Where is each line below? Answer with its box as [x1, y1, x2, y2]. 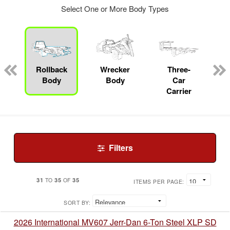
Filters [108, 142, 133, 154]
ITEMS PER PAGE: [133, 178, 184, 186]
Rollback [35, 64, 67, 75]
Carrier [166, 85, 191, 97]
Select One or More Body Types [61, 3, 169, 14]
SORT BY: [64, 199, 90, 207]
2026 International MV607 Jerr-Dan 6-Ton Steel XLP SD [13, 216, 217, 228]
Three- [167, 64, 190, 75]
